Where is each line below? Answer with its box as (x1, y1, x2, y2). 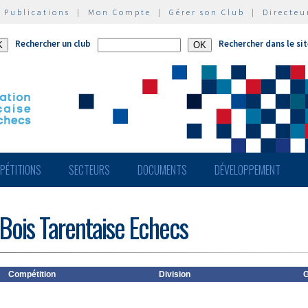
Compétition (8, 269, 56, 279)
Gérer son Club (169, 7, 245, 17)
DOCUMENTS (137, 162, 187, 178)
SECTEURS (69, 162, 110, 178)
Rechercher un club (15, 38, 91, 49)
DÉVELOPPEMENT (214, 162, 280, 178)
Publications (4, 7, 70, 17)
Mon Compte (88, 7, 151, 17)
